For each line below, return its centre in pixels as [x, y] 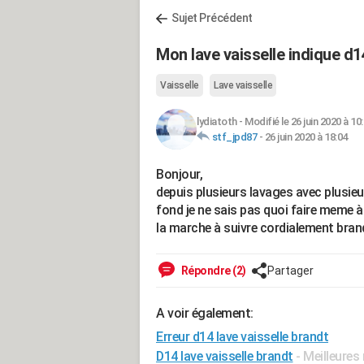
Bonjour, [179, 174]
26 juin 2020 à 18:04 [306, 137]
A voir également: [205, 313]
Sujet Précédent [212, 18]
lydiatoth [217, 121]
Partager [290, 271]
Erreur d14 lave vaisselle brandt [242, 337]
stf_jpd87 [234, 137]
